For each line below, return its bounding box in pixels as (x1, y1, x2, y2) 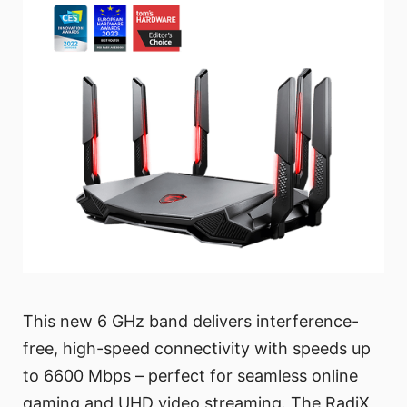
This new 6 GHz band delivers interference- (23, 311, 359, 331)
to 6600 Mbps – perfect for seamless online (23, 365, 358, 385)
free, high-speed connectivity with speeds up (23, 338, 371, 358)
